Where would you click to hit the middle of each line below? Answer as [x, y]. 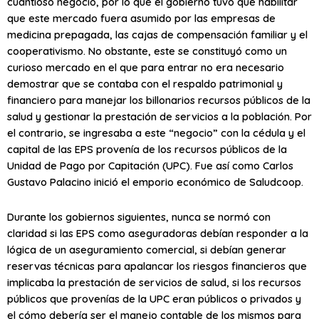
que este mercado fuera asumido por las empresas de [141, 19]
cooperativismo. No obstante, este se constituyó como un [147, 51]
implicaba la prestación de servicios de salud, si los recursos [154, 282]
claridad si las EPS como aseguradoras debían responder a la [158, 233]
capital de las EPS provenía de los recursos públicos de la [147, 150]
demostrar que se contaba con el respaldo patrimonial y [145, 84]
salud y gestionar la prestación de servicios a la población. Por [159, 117]
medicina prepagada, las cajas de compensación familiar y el [157, 35]
